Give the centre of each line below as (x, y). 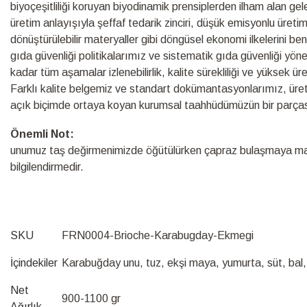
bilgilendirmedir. (47, 167)
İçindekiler (34, 262)
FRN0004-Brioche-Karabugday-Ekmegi (158, 235)
